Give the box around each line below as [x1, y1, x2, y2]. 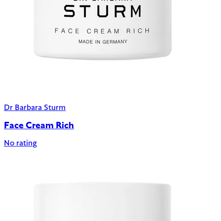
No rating [4, 140, 37, 148]
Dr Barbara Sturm [4, 104, 66, 112]
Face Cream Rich [4, 121, 74, 131]
